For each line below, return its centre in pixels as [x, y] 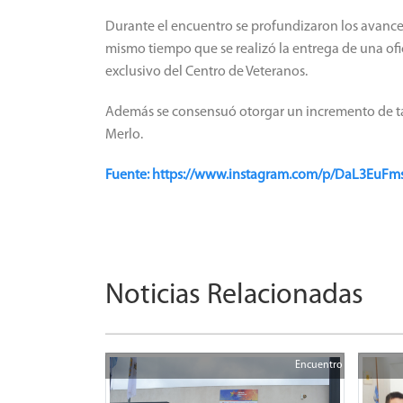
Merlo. [124, 134]
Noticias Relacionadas [234, 296]
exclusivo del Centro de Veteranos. [206, 72]
